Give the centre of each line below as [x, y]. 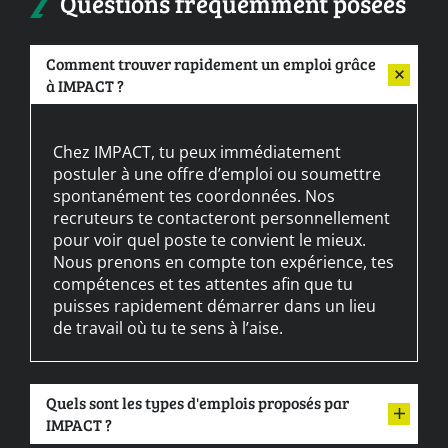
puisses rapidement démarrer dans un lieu [214, 305]
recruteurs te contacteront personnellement [221, 217]
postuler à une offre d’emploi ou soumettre [217, 173]
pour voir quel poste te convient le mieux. [209, 239]
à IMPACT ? [85, 85]
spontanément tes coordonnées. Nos [194, 195]
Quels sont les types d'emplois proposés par [197, 402]
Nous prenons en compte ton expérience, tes [223, 261]
